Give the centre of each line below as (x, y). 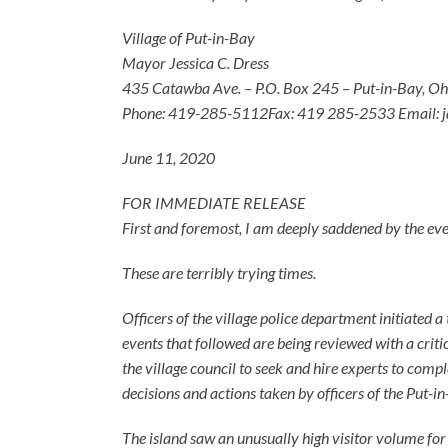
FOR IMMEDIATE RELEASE (214, 202)
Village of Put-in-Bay (188, 37)
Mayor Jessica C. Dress (195, 62)
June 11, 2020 (168, 157)
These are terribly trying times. (219, 272)
